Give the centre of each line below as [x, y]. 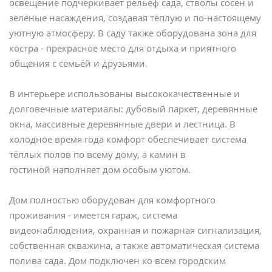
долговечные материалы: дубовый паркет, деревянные [133, 109]
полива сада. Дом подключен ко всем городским [117, 261]
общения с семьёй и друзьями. [78, 63]
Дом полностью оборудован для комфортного [112, 200]
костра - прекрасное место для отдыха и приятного [123, 48]
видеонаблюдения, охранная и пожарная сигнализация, [135, 230]
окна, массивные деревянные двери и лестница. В [122, 124]
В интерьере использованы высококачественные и [124, 94]
